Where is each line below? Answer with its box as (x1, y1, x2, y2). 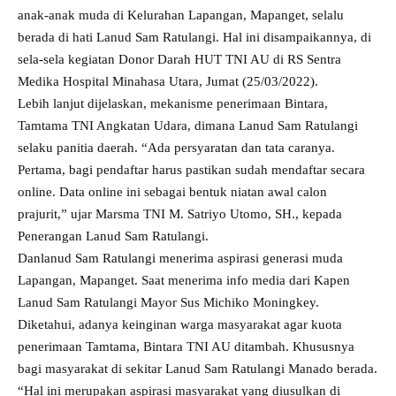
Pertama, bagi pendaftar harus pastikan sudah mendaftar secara (18, 163, 365, 177)
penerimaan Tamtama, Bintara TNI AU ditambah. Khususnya (18, 339, 354, 354)
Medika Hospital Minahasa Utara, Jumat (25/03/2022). (18, 74, 318, 88)
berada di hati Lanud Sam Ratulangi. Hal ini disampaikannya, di (18, 30, 371, 44)
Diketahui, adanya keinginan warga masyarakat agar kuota (18, 317, 342, 331)
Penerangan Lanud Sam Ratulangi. (18, 229, 209, 243)
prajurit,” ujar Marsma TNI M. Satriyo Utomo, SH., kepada (18, 207, 342, 221)
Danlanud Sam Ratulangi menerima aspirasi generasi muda (18, 251, 343, 265)
